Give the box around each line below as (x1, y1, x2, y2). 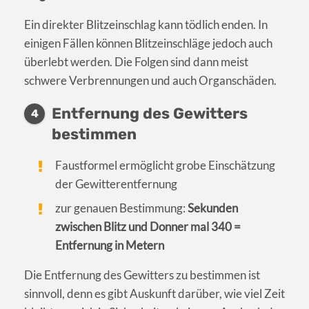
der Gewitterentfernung (55, 177, 178, 192)
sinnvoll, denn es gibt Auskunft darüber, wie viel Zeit (24, 286, 285, 301)
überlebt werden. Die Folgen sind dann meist (24, 54, 248, 70)
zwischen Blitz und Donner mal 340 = (55, 219, 241, 235)
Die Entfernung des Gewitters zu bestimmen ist (24, 268, 260, 283)
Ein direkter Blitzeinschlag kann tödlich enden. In (24, 17, 268, 32)
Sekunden (188, 201, 239, 216)
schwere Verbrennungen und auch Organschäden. (24, 73, 277, 88)
